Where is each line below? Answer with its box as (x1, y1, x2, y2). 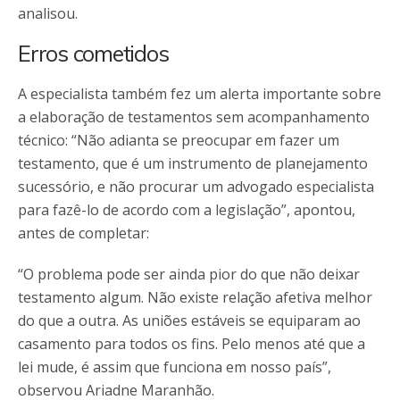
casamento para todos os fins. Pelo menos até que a (18, 333, 365, 354)
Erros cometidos (18, 38, 169, 67)
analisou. (18, 3, 78, 23)
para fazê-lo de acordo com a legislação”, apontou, (18, 199, 355, 220)
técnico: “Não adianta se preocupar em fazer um (18, 129, 339, 150)
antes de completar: (18, 222, 149, 243)
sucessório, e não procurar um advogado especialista (18, 176, 374, 196)
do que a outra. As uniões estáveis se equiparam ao (18, 310, 361, 330)
